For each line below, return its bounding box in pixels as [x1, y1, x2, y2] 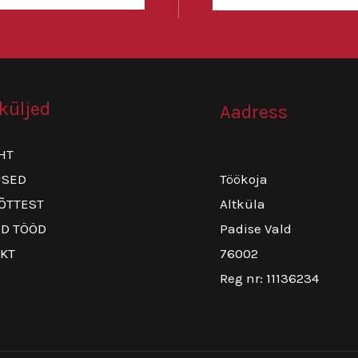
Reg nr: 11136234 [219, 270, 319, 287]
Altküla [219, 196, 265, 213]
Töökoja [219, 171, 268, 188]
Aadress [219, 100, 288, 123]
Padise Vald [219, 221, 292, 237]
